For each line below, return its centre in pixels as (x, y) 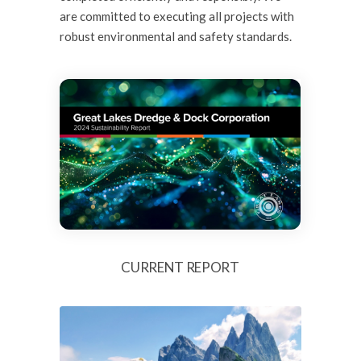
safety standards (244, 37)
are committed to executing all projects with (177, 17)
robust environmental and (129, 37)
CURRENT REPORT (180, 267)
